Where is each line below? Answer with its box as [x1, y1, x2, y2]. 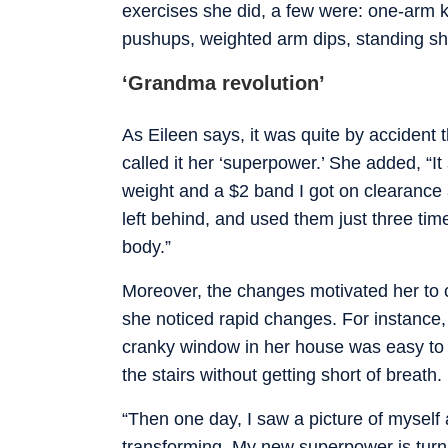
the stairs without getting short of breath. [122, 364, 442, 385]
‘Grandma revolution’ [122, 71, 325, 94]
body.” [122, 236, 171, 257]
